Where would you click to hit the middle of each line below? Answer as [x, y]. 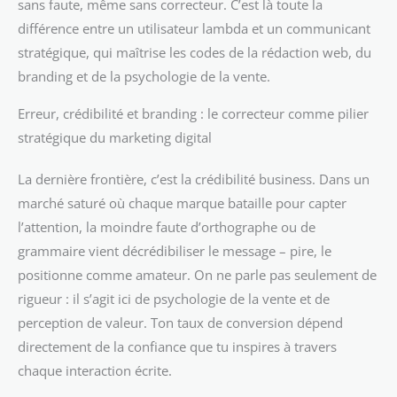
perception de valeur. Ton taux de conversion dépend [180, 322]
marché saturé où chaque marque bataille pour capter [182, 202]
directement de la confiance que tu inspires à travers [177, 346]
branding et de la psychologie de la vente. [144, 77]
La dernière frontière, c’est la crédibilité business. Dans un [194, 179]
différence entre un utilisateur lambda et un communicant [194, 29]
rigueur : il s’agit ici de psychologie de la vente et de [174, 298]
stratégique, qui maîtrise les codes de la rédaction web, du [195, 53]
